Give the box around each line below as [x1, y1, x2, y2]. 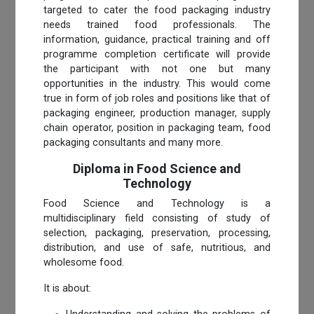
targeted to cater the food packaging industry [43, 4, 271, 16]
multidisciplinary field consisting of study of [43, 212, 271, 224]
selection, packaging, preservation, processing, [43, 226, 271, 239]
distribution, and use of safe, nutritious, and [43, 241, 271, 254]
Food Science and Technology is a [43, 197, 271, 210]
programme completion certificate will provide [43, 48, 271, 60]
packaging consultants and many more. [43, 136, 224, 149]
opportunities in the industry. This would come [43, 77, 271, 90]
